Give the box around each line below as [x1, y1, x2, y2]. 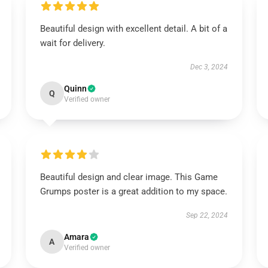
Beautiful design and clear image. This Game [39, 172, 218, 182]
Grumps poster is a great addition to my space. [39, 186, 227, 197]
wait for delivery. [39, 38, 105, 48]
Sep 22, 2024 [186, 211, 229, 220]
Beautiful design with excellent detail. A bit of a [39, 23, 227, 34]
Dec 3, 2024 [190, 63, 229, 71]
